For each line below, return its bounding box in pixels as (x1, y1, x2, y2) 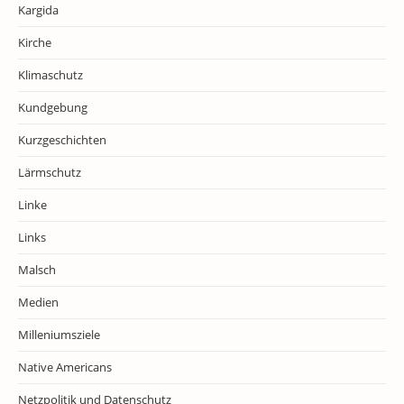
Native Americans (18, 359, 112, 375)
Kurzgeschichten (18, 132, 106, 148)
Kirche (18, 34, 51, 50)
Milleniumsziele (18, 326, 100, 343)
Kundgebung (18, 99, 87, 115)
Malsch (18, 262, 56, 278)
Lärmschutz (18, 164, 81, 180)
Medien (18, 294, 59, 310)
